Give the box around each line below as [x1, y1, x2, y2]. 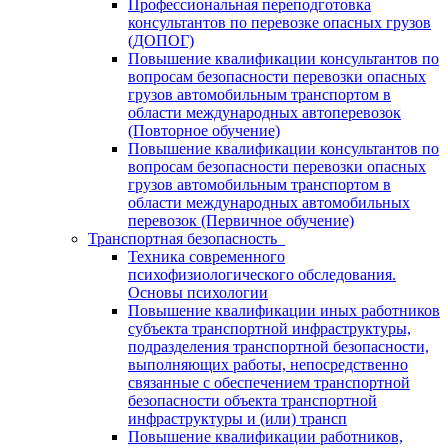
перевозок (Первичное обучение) [128, 212, 354, 229]
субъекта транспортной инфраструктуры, [128, 320, 411, 337]
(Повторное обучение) [128, 122, 280, 139]
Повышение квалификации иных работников [128, 302, 440, 319]
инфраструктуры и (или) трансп [128, 410, 347, 427]
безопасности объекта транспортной [128, 392, 377, 409]
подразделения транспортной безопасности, [128, 338, 429, 355]
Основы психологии [128, 284, 268, 301]
